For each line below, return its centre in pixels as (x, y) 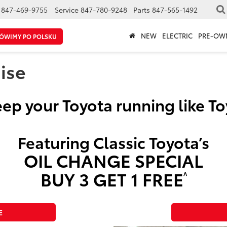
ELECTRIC (177, 36)
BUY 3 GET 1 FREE (112, 179)
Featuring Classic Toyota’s (113, 142)
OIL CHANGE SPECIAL (113, 160)
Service (67, 10)
